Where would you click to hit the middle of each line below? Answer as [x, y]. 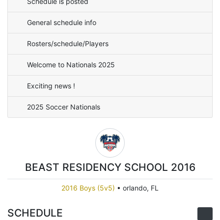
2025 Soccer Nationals [64, 107]
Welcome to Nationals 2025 [71, 65]
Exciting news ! [51, 86]
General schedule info [62, 23]
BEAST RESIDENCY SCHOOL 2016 [110, 167]
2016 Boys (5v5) [88, 188]
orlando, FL [141, 188]
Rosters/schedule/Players [68, 44]
